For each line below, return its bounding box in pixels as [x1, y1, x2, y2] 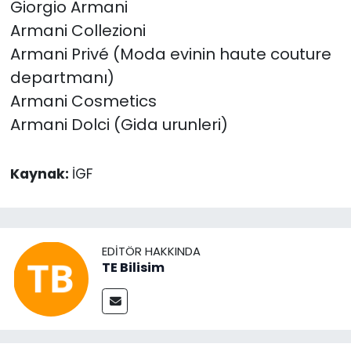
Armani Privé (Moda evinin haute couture [9, 42, 331, 65]
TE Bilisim [102, 259, 165, 277]
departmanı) [9, 66, 114, 89]
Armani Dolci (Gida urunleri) [9, 113, 228, 136]
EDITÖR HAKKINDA [102, 243, 201, 260]
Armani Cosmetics [9, 89, 157, 112]
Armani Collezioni [9, 19, 146, 42]
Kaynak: [9, 164, 72, 183]
